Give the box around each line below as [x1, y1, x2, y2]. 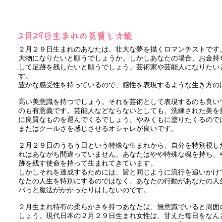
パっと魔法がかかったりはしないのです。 [18, 186, 150, 194]
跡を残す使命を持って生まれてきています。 [18, 159, 157, 167]
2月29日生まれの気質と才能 [18, 32, 132, 41]
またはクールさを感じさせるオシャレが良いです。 [18, 124, 178, 132]
